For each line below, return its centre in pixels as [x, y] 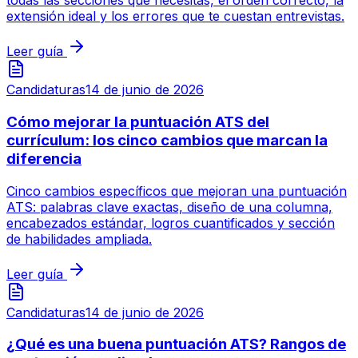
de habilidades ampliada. [79, 239]
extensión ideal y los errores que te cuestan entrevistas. [175, 16]
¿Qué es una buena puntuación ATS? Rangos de [176, 344]
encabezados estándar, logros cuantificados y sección [171, 223]
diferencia [44, 158]
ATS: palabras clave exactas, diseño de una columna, [169, 207]
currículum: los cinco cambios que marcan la [167, 140]
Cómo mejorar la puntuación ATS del [138, 121]
